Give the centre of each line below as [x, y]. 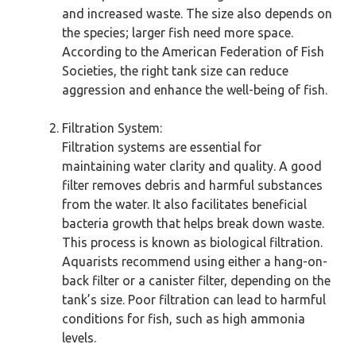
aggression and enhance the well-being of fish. [195, 90]
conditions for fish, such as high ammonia [184, 319]
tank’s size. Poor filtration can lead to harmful [194, 300]
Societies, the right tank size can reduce [175, 71]
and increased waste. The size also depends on [197, 14]
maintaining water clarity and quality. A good [192, 166]
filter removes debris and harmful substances [192, 185]
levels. [79, 338]
